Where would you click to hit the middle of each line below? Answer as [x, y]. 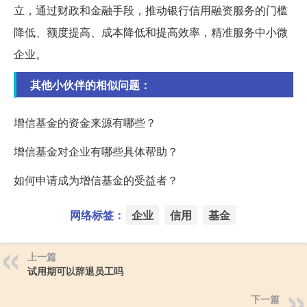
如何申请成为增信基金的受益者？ [96, 180]
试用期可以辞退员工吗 [75, 271]
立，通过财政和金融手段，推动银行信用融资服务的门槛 [151, 10]
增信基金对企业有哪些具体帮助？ [96, 151]
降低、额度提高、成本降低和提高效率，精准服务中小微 [151, 32]
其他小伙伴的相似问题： [90, 85]
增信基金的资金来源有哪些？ [85, 122]
